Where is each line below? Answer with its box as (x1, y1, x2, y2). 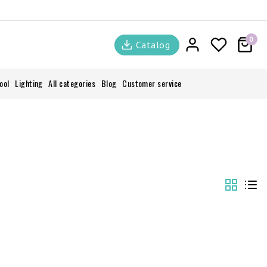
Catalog (135, 38, 170, 51)
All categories (48, 77, 96, 89)
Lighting (15, 77, 43, 89)
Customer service (122, 77, 182, 89)
